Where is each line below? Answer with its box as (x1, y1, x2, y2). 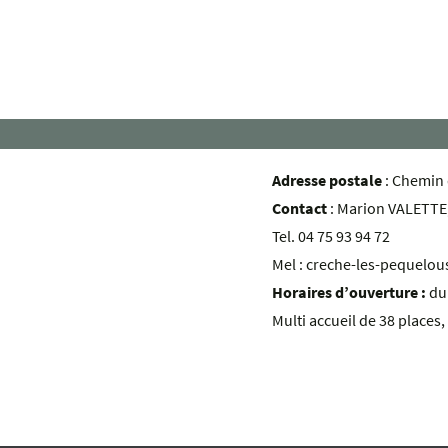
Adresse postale (272, 170, 382, 190)
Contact (272, 198, 327, 218)
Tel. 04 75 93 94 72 (272, 226, 390, 246)
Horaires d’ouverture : (272, 282, 429, 302)
